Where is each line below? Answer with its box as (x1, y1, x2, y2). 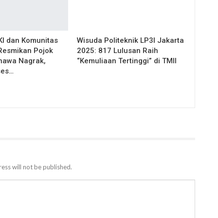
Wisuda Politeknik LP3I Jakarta (77, 36, 184, 45)
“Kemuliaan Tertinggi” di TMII (77, 56, 177, 66)
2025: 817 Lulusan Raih (77, 46, 159, 55)
